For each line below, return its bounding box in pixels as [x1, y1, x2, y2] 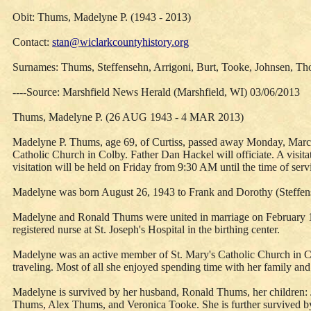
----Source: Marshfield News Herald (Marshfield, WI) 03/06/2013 [12, 86, 300, 98]
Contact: [12, 36, 52, 48]
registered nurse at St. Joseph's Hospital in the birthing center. [12, 224, 280, 235]
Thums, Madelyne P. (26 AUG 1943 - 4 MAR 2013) [12, 111, 244, 123]
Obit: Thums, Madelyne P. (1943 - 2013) [12, 11, 191, 23]
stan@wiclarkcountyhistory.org [52, 36, 189, 48]
